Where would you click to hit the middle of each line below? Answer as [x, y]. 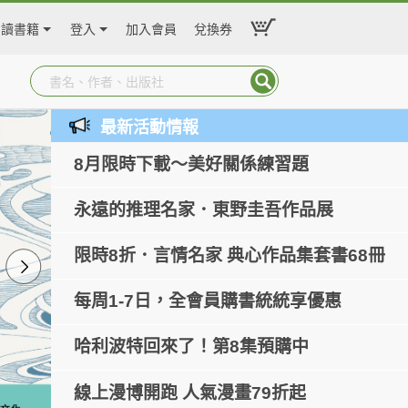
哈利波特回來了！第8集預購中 [191, 347]
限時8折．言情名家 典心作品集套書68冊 [229, 255]
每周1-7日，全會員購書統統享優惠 [208, 301]
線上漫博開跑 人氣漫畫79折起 [190, 393]
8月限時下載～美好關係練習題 [191, 164]
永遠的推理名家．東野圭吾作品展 [204, 209]
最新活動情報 [149, 127]
